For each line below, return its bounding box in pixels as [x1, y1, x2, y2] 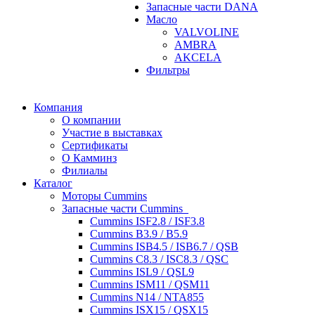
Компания [34, 101, 82, 113]
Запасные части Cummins [62, 202, 188, 214]
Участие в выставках [62, 127, 162, 139]
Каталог [34, 177, 72, 189]
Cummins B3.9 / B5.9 [90, 228, 188, 240]
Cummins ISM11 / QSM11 [90, 278, 210, 290]
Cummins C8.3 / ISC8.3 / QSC [90, 253, 229, 265]
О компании [62, 114, 121, 126]
